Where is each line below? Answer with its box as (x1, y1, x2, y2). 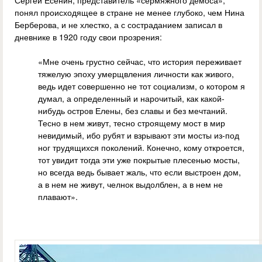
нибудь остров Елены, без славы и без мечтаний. (38, 105, 227, 117)
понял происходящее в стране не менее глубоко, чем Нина (15, 6, 244, 19)
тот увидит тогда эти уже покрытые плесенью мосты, (38, 154, 240, 166)
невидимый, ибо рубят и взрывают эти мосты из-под (38, 129, 239, 142)
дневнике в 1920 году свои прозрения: (15, 31, 162, 43)
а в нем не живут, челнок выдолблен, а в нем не (38, 178, 223, 191)
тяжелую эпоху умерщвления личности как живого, (38, 68, 234, 80)
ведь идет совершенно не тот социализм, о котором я (38, 80, 245, 92)
